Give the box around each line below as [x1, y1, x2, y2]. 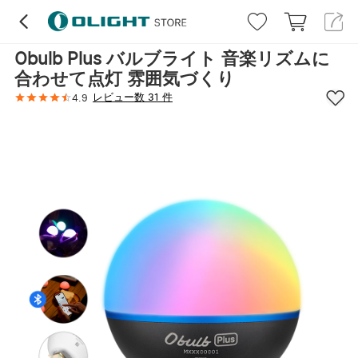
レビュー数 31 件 [92, 89, 173, 103]
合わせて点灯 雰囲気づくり [14, 68, 235, 89]
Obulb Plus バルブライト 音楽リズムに [14, 48, 330, 69]
